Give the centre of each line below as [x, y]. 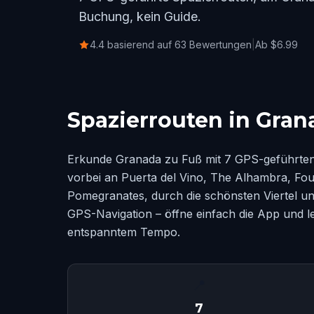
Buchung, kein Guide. [140, 16]
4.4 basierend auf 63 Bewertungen [171, 45]
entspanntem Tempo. [124, 232]
